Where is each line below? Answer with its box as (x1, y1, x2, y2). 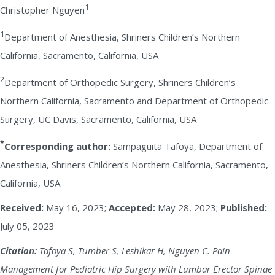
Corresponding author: (4, 140, 110, 152)
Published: (220, 201, 267, 214)
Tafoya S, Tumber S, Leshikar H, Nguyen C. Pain (37, 244, 230, 257)
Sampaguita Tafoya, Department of (110, 140, 262, 152)
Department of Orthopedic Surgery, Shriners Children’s (4, 76, 236, 88)
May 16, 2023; (44, 201, 109, 214)
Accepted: (109, 201, 155, 214)
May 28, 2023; (155, 201, 220, 214)
